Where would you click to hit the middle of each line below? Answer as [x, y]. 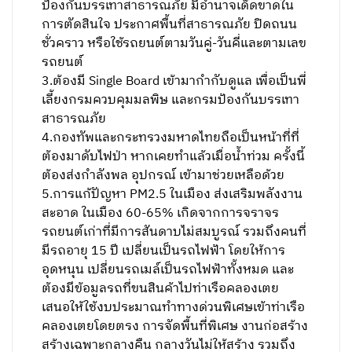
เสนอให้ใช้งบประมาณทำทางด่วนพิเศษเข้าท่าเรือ [174, 308]
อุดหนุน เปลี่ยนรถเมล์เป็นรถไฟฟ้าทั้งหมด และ [168, 270]
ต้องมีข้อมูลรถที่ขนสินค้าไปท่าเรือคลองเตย [161, 289]
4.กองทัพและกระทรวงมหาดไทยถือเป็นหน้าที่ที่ [171, 138]
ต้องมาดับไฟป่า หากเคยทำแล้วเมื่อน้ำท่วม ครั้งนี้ [174, 157]
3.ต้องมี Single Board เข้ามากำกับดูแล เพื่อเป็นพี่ [174, 81]
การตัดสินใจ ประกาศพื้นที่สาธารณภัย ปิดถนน [170, 25]
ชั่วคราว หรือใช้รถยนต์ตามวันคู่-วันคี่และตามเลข [174, 44]
